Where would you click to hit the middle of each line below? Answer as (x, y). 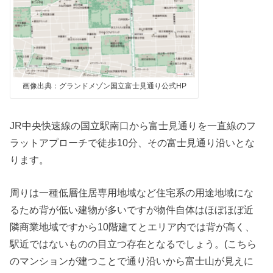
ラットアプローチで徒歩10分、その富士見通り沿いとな (133, 143)
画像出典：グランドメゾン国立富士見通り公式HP (104, 86)
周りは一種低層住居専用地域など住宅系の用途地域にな (132, 193)
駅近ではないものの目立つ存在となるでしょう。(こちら (133, 244)
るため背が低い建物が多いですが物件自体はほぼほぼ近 (132, 210)
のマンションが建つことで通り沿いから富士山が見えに (132, 261)
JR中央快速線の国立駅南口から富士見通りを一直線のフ (133, 126)
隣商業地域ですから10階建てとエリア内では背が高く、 (133, 227)
